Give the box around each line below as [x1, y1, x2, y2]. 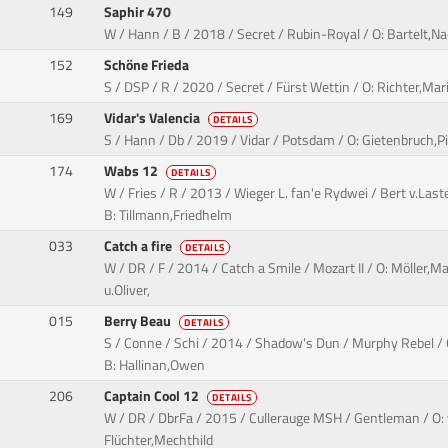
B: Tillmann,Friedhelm [104, 204, 233, 227]
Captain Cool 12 [104, 385, 203, 408]
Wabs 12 [104, 160, 162, 183]
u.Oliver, [104, 279, 151, 302]
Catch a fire [104, 235, 176, 258]
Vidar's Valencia [104, 107, 204, 130]
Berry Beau [104, 310, 175, 333]
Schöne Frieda [104, 54, 193, 77]
